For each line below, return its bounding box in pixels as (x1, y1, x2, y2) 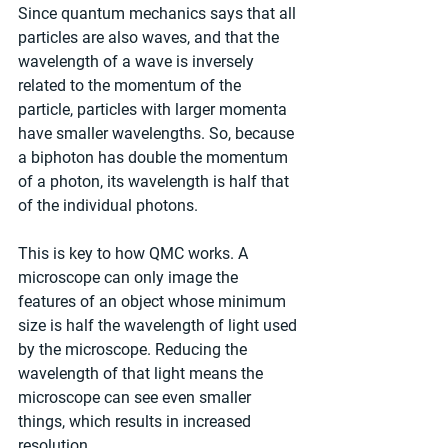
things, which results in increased (18, 412, 255, 432)
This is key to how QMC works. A (18, 244, 252, 264)
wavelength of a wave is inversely (18, 52, 258, 72)
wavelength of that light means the (18, 364, 267, 384)
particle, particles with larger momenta (18, 100, 291, 120)
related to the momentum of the (18, 76, 245, 96)
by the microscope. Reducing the (18, 340, 251, 360)
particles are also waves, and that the (18, 28, 283, 48)
